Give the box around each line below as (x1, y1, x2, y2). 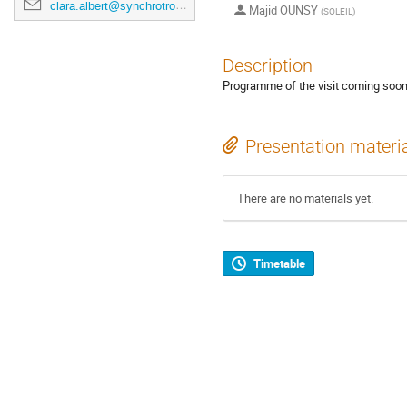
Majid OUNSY (246, 2, 321, 19)
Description (223, 55, 313, 77)
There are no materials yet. (237, 190, 373, 207)
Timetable (253, 255, 305, 273)
